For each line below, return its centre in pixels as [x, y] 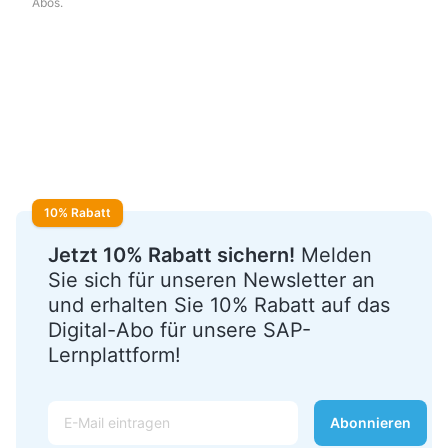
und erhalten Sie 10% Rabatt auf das [219, 304]
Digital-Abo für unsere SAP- [179, 329]
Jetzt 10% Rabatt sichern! [171, 254]
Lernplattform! [114, 354]
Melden [333, 254]
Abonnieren [370, 422]
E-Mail [71, 410]
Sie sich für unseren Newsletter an [211, 279]
